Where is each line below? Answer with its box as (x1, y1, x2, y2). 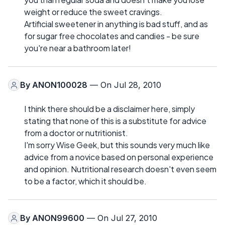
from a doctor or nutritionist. (24, 128, 128, 139)
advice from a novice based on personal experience (24, 152, 213, 163)
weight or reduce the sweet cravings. (24, 7, 162, 18)
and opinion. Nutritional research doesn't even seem (24, 164, 216, 175)
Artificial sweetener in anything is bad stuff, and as (24, 19, 208, 30)
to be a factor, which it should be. (24, 176, 147, 187)
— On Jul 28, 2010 (87, 80, 161, 90)
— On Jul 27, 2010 (84, 213, 157, 223)
